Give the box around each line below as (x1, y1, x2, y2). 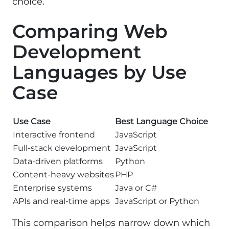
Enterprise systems (13, 182, 92, 193)
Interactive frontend (13, 129, 95, 140)
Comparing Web (12, 19, 168, 42)
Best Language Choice (115, 116, 208, 126)
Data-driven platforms (13, 156, 103, 166)
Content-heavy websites (13, 169, 114, 179)
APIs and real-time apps (13, 196, 110, 206)
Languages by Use (12, 60, 187, 83)
